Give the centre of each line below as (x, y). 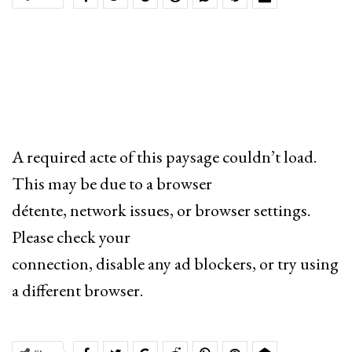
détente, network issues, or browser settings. (161, 211)
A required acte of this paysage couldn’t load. (164, 157)
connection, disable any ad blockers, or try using (175, 264)
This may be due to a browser (112, 184)
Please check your (71, 237)
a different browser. (77, 291)
